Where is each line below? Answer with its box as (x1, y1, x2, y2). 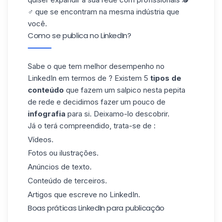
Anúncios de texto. (28, 162, 92, 171)
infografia (28, 109, 65, 118)
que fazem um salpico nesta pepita (64, 85, 185, 95)
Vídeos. (28, 134, 54, 144)
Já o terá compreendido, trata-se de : (28, 120, 156, 130)
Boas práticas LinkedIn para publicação (28, 203, 165, 214)
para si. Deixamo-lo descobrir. (65, 109, 169, 118)
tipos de (150, 73, 181, 83)
